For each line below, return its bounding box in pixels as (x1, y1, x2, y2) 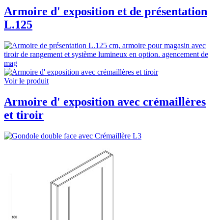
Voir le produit (4, 76, 49, 85)
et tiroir (4, 108, 44, 121)
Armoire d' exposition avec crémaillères (4, 95, 206, 108)
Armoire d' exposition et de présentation (4, 4, 207, 18)
